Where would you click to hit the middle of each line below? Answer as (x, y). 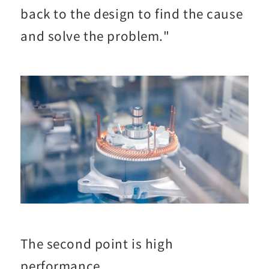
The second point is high (97, 243)
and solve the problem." (95, 36)
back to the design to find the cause (132, 14)
